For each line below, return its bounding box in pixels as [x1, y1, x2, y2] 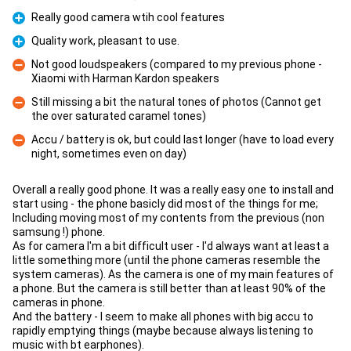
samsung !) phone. [13, 226, 105, 238]
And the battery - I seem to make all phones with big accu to [13, 310, 313, 323]
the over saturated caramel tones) [31, 110, 206, 122]
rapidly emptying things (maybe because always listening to [13, 324, 313, 337]
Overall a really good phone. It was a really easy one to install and [13, 183, 334, 196]
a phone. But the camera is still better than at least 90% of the [13, 282, 326, 295]
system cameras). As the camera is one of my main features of [13, 268, 334, 280]
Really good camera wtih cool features [31, 11, 225, 24]
